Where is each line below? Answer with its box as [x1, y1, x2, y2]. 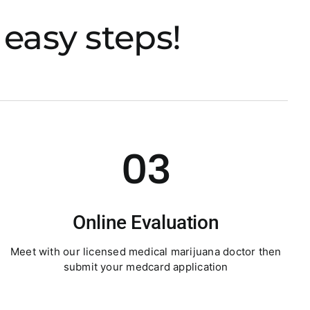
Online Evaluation [73, 211, 219, 234]
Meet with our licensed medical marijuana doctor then [10, 245, 282, 258]
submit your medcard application [63, 260, 228, 273]
